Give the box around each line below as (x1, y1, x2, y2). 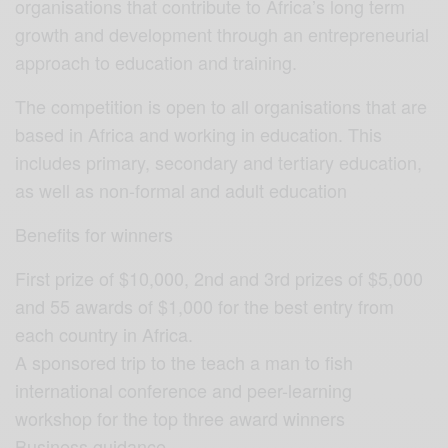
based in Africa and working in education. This (15, 120, 383, 147)
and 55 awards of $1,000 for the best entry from (15, 292, 395, 319)
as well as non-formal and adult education (15, 176, 348, 203)
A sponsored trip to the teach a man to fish (15, 348, 354, 375)
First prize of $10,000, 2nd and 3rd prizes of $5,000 (15, 264, 424, 291)
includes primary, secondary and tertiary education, (15, 148, 423, 175)
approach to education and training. (15, 48, 298, 75)
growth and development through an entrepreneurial (15, 20, 430, 47)
